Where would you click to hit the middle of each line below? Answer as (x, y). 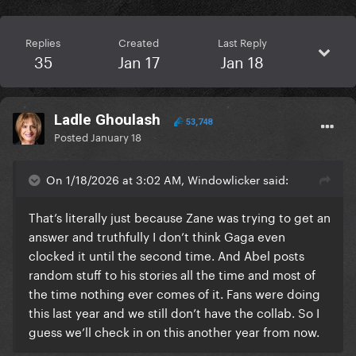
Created (139, 42)
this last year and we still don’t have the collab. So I (174, 312)
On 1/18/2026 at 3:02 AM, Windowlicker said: (167, 179)
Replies (43, 42)
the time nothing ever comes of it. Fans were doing (174, 293)
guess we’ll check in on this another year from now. (174, 331)
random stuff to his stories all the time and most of (172, 274)
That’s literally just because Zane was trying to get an (180, 217)
